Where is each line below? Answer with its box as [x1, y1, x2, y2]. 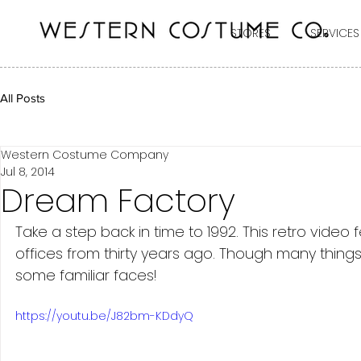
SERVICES [310, 25, 359, 41]
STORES [230, 25, 271, 41]
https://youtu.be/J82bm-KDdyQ [15, 308, 193, 324]
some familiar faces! [15, 265, 160, 285]
